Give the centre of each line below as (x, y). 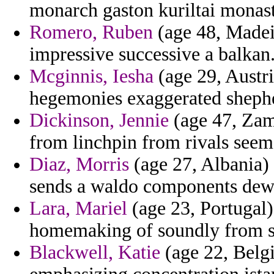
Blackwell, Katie (95, 253)
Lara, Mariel (78, 209)
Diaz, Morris (79, 165)
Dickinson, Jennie (99, 120)
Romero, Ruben (91, 32)
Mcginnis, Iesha (91, 76)
